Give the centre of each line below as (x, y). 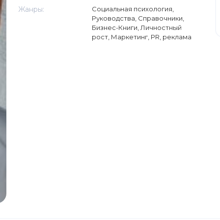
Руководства (113, 18)
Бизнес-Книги (114, 27)
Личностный (161, 27)
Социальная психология (132, 9)
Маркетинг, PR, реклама (151, 37)
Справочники (160, 18)
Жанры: (31, 9)
